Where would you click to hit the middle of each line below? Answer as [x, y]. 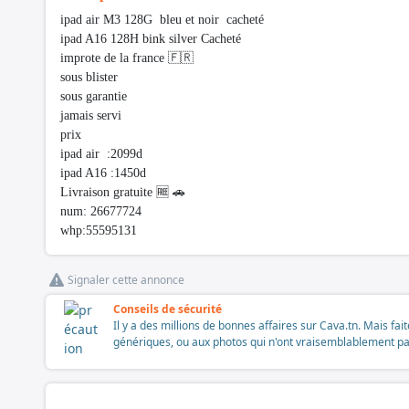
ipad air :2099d [101, 154]
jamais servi [93, 116]
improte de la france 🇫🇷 [129, 58]
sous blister [89, 78]
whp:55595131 [99, 231]
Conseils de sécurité [168, 309]
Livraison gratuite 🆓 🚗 [123, 193]
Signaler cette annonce [126, 280]
